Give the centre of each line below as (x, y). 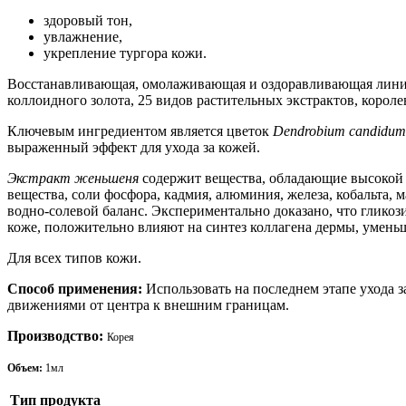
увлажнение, (83, 36)
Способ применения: (77, 288)
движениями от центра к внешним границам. (148, 304)
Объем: (26, 367)
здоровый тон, (88, 20)
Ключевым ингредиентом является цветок (140, 130)
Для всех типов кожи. (74, 257)
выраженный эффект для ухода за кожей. (134, 147)
